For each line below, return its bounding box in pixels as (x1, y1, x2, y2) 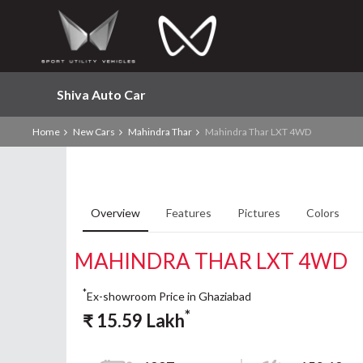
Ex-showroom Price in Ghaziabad (87, 288, 251, 303)
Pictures (237, 206, 280, 220)
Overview (91, 206, 140, 220)
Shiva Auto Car (57, 87, 146, 102)
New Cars (73, 126, 115, 138)
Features (166, 206, 211, 220)
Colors (306, 206, 342, 220)
